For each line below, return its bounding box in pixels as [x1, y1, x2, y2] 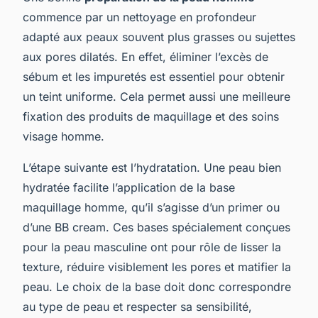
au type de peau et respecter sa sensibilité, [23, 299, 252, 314]
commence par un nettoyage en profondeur [23, 9, 256, 24]
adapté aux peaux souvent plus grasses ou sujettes [23, 29, 295, 44]
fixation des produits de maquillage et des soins [23, 109, 279, 124]
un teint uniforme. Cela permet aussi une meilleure [23, 89, 290, 104]
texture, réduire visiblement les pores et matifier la [23, 259, 291, 274]
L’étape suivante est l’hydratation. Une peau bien [23, 160, 281, 175]
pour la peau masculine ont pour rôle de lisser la [23, 239, 281, 254]
